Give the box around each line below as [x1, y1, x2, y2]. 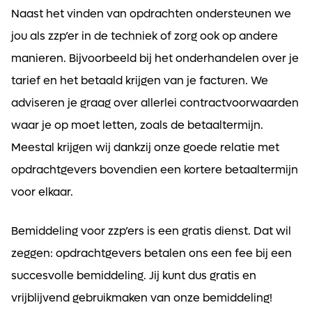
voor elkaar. [11, 185, 73, 200]
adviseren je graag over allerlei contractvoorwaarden [11, 95, 299, 111]
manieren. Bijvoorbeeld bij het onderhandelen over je [11, 51, 299, 66]
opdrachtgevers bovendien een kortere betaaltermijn [11, 162, 298, 178]
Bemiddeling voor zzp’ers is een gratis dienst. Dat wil [11, 224, 291, 239]
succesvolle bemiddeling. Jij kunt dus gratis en [11, 268, 256, 283]
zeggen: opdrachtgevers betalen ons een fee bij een [11, 246, 292, 261]
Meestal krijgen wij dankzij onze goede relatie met [11, 140, 279, 155]
